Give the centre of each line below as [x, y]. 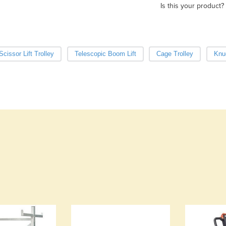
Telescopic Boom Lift [105, 53]
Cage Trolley [175, 53]
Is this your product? [192, 6]
